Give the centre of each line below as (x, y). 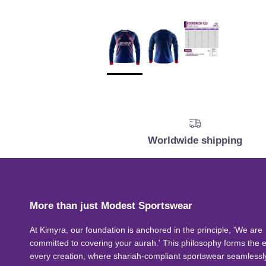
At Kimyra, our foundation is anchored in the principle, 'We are (146, 230)
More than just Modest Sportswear (111, 206)
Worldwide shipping (195, 141)
